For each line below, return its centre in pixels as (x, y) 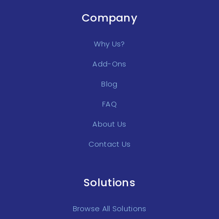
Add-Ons (109, 64)
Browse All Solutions (109, 208)
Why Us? (109, 44)
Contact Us (109, 144)
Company (109, 18)
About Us (109, 124)
